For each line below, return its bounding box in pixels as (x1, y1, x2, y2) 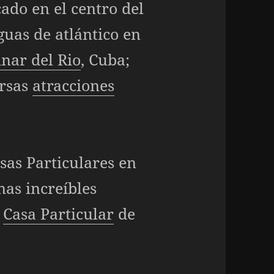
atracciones (32, 74, 115, 95)
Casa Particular (3, 202, 114, 224)
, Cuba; (81, 48, 130, 70)
